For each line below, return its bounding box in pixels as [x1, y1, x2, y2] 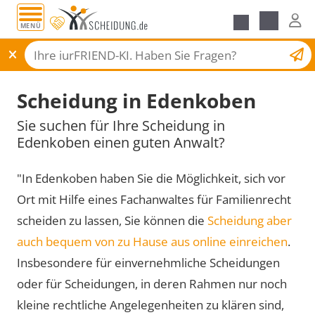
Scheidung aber [207, 212, 292, 229]
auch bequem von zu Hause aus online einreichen [17, 233, 288, 250]
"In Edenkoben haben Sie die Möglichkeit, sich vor [17, 169, 285, 186]
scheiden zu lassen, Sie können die [17, 212, 207, 229]
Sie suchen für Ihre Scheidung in [17, 115, 225, 135]
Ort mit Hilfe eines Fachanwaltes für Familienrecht [17, 191, 291, 207]
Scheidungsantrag [189, 46, 276, 60]
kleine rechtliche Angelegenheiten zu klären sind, [17, 296, 284, 313]
